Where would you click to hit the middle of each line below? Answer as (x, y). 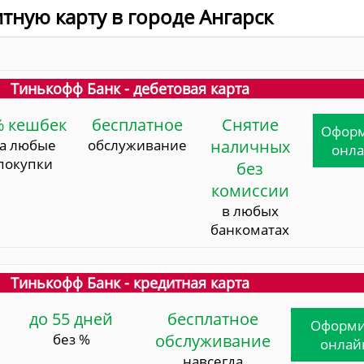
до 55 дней (71, 318)
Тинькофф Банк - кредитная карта (130, 282)
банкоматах (250, 229)
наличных (250, 146)
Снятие (250, 124)
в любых (250, 210)
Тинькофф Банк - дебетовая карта (130, 88)
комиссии (250, 190)
